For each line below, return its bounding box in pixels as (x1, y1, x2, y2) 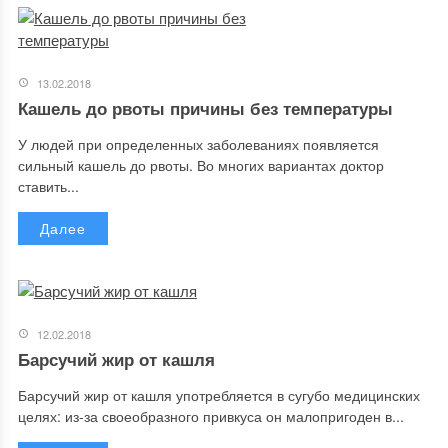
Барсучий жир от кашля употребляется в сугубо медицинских (17, 385, 420, 405)
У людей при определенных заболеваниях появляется (17, 134, 379, 154)
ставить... (17, 176, 79, 196)
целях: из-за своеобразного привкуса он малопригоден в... (17, 406, 404, 426)
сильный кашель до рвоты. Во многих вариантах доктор (17, 155, 384, 175)
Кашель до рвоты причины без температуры (17, 96, 393, 120)
